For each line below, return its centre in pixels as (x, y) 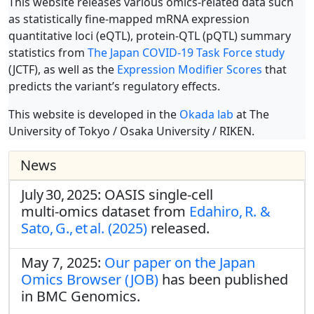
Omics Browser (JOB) (90, 279)
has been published (223, 279)
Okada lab (206, 114)
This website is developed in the (94, 114)
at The (251, 114)
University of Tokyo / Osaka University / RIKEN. (131, 131)
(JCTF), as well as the (63, 69)
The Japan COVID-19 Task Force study (186, 53)
